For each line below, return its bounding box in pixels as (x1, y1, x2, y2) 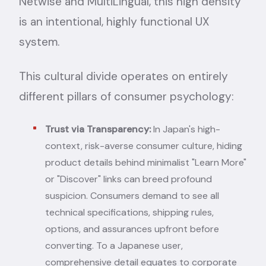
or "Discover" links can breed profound (45, 172, 212, 185)
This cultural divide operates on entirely (19, 68, 228, 84)
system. (19, 34, 59, 49)
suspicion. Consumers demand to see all (45, 189, 219, 202)
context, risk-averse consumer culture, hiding (45, 139, 242, 152)
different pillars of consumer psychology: (19, 88, 234, 104)
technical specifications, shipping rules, (45, 205, 214, 218)
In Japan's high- (151, 122, 220, 135)
